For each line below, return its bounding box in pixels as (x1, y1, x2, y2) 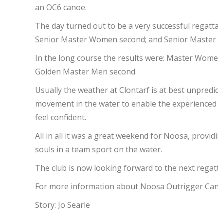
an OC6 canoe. (35, 2, 87, 13)
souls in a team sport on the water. (35, 144, 162, 155)
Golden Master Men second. (35, 66, 137, 77)
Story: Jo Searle (35, 200, 90, 210)
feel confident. (35, 112, 86, 123)
